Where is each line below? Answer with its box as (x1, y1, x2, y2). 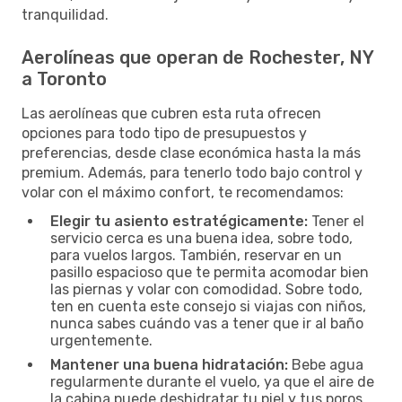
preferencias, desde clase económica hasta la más (22, 144, 361, 162)
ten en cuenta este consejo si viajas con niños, (50, 297, 366, 315)
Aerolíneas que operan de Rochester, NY (22, 46, 373, 68)
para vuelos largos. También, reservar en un (50, 246, 342, 264)
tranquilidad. (22, 5, 109, 23)
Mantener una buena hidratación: (50, 355, 288, 373)
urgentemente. (50, 331, 153, 349)
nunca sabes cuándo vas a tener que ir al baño (50, 314, 363, 332)
